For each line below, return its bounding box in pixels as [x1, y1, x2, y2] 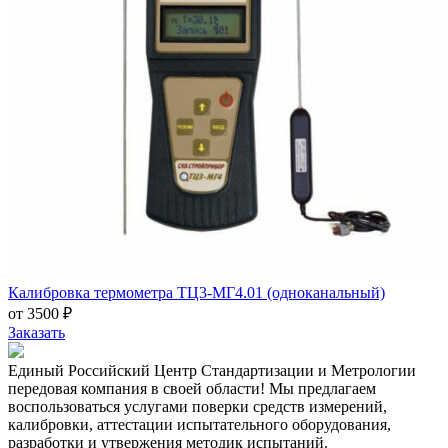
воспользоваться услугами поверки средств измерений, [8, 397, 387, 415]
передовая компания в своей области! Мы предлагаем [8, 379, 376, 397]
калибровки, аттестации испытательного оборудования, [8, 415, 391, 433]
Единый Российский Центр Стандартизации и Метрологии [8, 361, 416, 379]
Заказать [8, 323, 65, 341]
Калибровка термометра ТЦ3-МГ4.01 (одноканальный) [8, 283, 385, 301]
